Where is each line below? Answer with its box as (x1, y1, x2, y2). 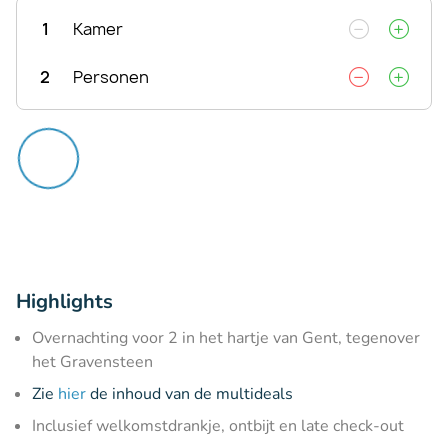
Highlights (16, 287, 113, 315)
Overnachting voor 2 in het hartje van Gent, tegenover (32, 326, 420, 349)
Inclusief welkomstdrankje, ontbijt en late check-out (32, 414, 404, 437)
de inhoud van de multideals (86, 382, 293, 405)
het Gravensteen (32, 350, 153, 373)
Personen (73, 65, 149, 88)
